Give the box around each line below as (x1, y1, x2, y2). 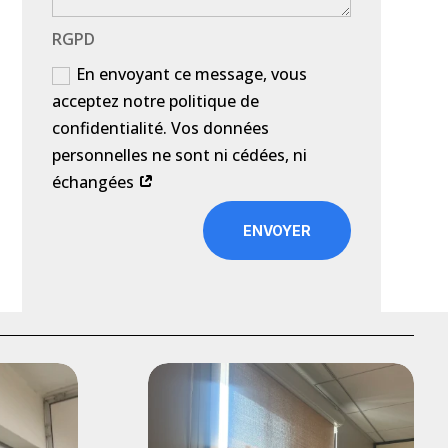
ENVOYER (242, 221, 311, 239)
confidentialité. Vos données (52, 117, 270, 140)
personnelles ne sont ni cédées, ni (52, 144, 308, 167)
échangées (52, 171, 139, 194)
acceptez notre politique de (52, 90, 260, 113)
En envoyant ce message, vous (76, 63, 308, 86)
